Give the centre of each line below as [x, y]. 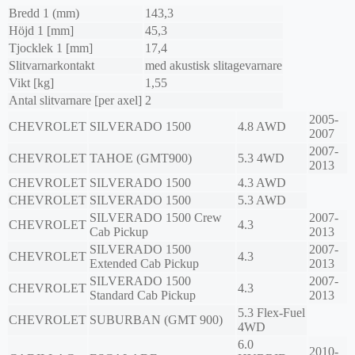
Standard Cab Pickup [143, 296]
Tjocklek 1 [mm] [51, 48]
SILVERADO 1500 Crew [156, 218]
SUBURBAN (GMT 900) [156, 320]
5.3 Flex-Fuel [271, 313]
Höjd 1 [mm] [41, 31]
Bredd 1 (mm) [44, 13]
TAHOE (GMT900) [141, 158]
